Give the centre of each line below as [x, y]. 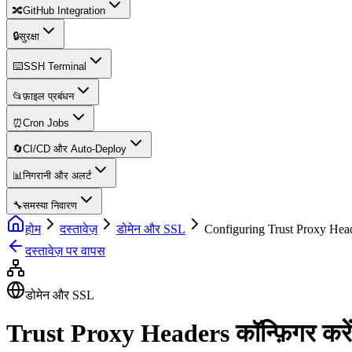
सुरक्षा [29, 37]
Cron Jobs [46, 123]
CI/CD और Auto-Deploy [75, 149]
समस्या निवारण [50, 205]
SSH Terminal [55, 66]
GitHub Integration [64, 11]
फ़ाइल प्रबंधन [48, 96]
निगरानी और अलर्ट [57, 176]
